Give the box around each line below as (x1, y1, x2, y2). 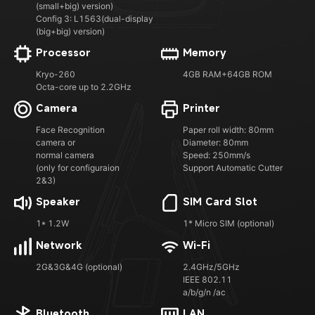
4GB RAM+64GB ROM (183, 69, 272, 80)
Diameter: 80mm (183, 137, 248, 148)
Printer (183, 101, 220, 115)
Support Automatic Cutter (183, 162, 283, 174)
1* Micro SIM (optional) (183, 218, 274, 229)
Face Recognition (36, 124, 105, 136)
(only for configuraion (36, 162, 120, 174)
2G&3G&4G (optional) (36, 262, 122, 273)
